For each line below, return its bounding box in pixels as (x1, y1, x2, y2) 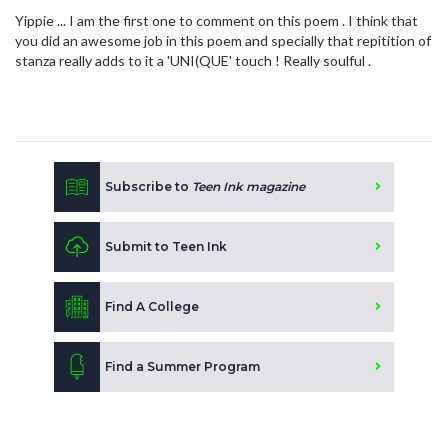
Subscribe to (105, 178, 192, 194)
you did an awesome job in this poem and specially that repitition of (15, 31, 431, 49)
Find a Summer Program (105, 358, 260, 374)
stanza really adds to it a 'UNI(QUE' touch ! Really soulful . (15, 51, 371, 69)
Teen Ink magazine (192, 178, 305, 194)
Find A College (105, 298, 199, 314)
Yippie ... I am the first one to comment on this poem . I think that (15, 11, 418, 29)
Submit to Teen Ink (105, 238, 227, 254)
